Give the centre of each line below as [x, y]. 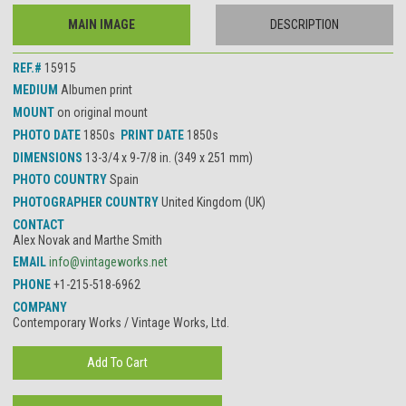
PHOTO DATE [48, 135]
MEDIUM [37, 90]
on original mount [102, 113]
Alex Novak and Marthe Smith [87, 240]
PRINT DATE [154, 135]
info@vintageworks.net [108, 262]
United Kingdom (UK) [213, 202]
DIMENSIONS [49, 157]
